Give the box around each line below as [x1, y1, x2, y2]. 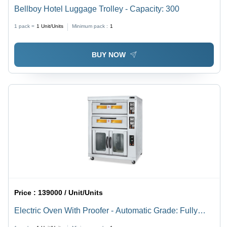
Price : [14, 188, 39, 197]
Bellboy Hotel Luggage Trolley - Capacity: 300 [14, 4, 180, 13]
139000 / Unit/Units [38, 188, 103, 197]
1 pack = [14, 23, 35, 29]
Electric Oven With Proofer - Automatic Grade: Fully [14, 206, 198, 215]
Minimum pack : [72, 23, 108, 29]
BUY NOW [91, 51, 126, 59]
